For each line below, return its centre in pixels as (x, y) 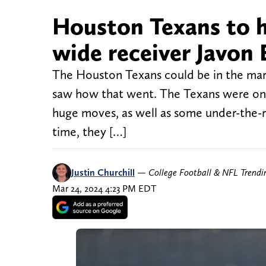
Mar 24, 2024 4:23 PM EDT (104, 189)
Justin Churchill (103, 173)
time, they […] (89, 132)
